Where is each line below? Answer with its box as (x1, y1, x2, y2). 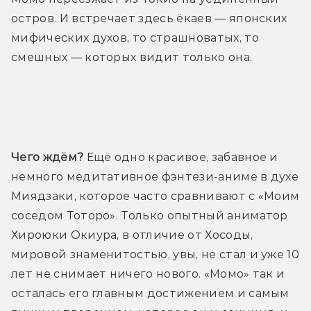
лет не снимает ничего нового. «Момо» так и (11, 267, 285, 280)
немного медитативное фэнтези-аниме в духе (11, 170, 299, 183)
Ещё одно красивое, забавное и (83, 151, 278, 164)
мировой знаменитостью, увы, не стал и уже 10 (11, 248, 300, 261)
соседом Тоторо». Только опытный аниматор (11, 209, 288, 222)
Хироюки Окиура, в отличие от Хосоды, (11, 228, 253, 242)
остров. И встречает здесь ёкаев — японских (11, 12, 287, 25)
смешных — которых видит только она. (11, 51, 253, 64)
